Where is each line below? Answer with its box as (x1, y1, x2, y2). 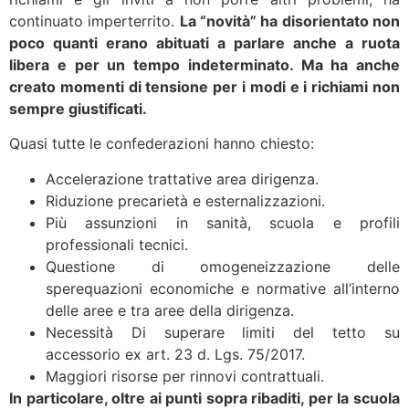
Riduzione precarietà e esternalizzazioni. (46, 191, 325, 210)
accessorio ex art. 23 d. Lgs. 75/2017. (46, 344, 305, 363)
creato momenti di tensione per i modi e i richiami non (9, 77, 400, 96)
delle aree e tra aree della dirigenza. (46, 300, 294, 320)
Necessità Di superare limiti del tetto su (46, 322, 400, 341)
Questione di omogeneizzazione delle (46, 257, 400, 276)
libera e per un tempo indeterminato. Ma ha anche (9, 55, 400, 74)
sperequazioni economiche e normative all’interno (46, 278, 400, 298)
